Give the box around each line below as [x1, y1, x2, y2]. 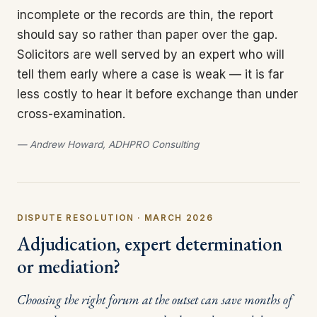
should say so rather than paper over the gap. [17, 28, 277, 42]
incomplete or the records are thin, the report [17, 8, 273, 23]
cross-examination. [17, 107, 125, 122]
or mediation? [17, 254, 121, 279]
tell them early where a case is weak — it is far [17, 67, 284, 82]
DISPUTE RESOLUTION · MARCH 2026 [17, 213, 214, 224]
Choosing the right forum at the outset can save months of [17, 290, 292, 308]
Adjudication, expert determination [17, 231, 282, 257]
